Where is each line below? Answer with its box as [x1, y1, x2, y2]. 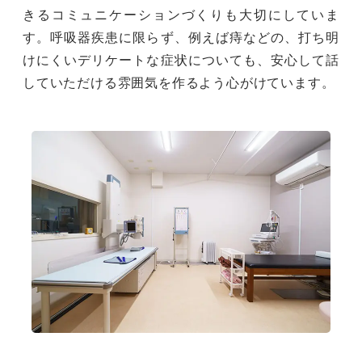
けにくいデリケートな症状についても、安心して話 [23, 53, 339, 67]
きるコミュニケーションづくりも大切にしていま [23, 7, 339, 22]
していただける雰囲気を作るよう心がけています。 [23, 75, 335, 90]
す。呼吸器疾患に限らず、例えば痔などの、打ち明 [23, 30, 339, 44]
